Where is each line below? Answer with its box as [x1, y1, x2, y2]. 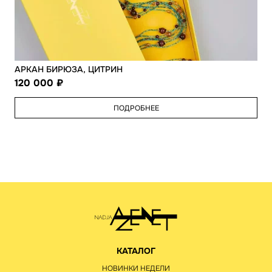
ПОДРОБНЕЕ [113, 103, 159, 113]
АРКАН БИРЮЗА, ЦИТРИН [15, 64, 123, 75]
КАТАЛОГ [117, 245, 155, 257]
